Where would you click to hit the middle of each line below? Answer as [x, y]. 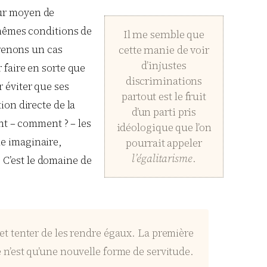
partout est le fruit [164, 97]
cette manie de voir [164, 50]
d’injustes [164, 66]
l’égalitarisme [162, 159]
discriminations [164, 81]
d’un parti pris [164, 112]
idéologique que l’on [164, 128]
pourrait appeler [164, 143]
